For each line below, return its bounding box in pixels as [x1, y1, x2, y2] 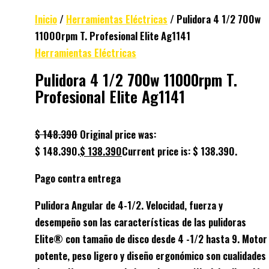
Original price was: [80, 126, 156, 142]
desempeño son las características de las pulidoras [35, 214, 246, 229]
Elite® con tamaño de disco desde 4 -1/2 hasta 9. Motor [35, 231, 267, 246]
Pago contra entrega [35, 170, 121, 186]
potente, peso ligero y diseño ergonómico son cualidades [35, 247, 266, 263]
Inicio [35, 11, 57, 26]
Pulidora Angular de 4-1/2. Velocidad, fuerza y [35, 197, 223, 213]
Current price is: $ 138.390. [122, 143, 237, 159]
